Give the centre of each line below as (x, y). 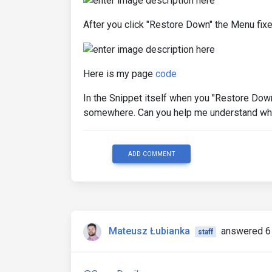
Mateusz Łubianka (149, 231)
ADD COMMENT (151, 154)
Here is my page (119, 73)
